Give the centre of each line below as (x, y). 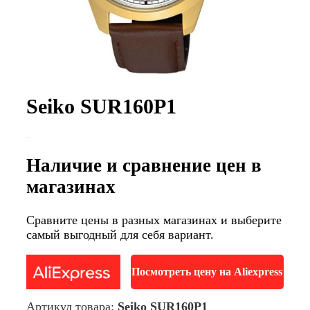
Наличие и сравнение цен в (144, 165)
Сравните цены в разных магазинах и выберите (154, 220)
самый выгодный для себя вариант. (120, 235)
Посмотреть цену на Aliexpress (207, 272)
